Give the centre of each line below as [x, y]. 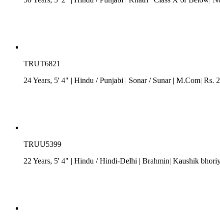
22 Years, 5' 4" [47, 161]
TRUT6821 [42, 63]
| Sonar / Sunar [148, 80]
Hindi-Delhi [118, 161]
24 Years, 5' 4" [47, 80]
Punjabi [111, 80]
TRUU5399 [42, 144]
